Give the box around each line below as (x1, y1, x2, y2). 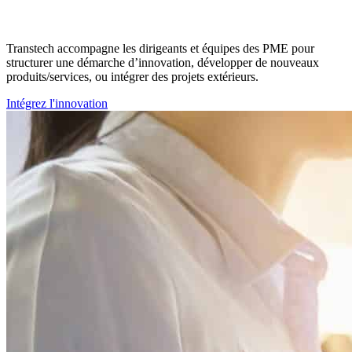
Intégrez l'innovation (6, 97, 108, 111)
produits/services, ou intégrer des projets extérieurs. (6, 70, 258, 84)
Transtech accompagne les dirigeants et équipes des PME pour (6, 42, 314, 56)
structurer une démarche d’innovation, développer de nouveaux (6, 56, 319, 70)
